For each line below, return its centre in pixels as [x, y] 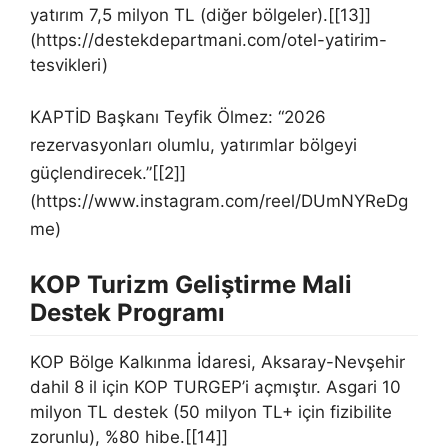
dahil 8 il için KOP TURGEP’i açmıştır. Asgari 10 [215, 387]
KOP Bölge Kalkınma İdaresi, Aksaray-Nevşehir [217, 362]
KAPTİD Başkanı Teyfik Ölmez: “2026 [178, 117]
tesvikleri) [69, 64]
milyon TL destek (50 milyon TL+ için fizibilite [211, 412]
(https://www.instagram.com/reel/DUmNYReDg [219, 201]
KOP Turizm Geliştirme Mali [191, 284]
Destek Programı [127, 312]
